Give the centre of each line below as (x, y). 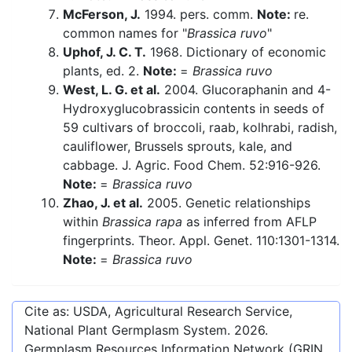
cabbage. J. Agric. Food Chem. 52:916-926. (192, 165)
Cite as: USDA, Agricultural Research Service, (158, 312)
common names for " (125, 33)
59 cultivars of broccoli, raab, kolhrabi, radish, (200, 128)
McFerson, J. (102, 15)
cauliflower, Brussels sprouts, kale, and (178, 147)
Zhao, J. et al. (103, 203)
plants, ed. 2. (103, 71)
